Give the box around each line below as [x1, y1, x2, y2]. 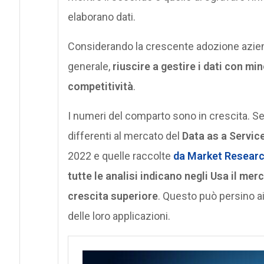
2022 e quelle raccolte [67, 150, 173, 163]
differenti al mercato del [67, 130, 182, 143]
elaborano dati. [67, 11, 136, 24]
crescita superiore [67, 190, 158, 203]
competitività [67, 80, 133, 93]
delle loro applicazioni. [67, 210, 170, 223]
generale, [67, 60, 113, 73]
